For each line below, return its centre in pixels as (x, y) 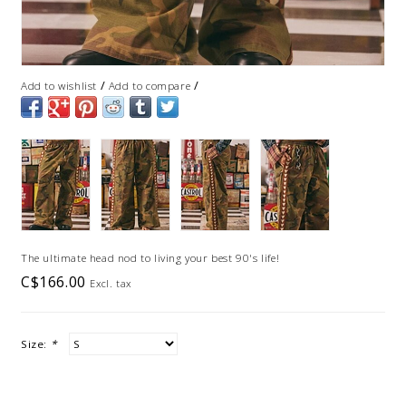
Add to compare (150, 85)
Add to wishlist (59, 85)
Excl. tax (111, 283)
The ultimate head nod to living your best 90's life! (150, 257)
